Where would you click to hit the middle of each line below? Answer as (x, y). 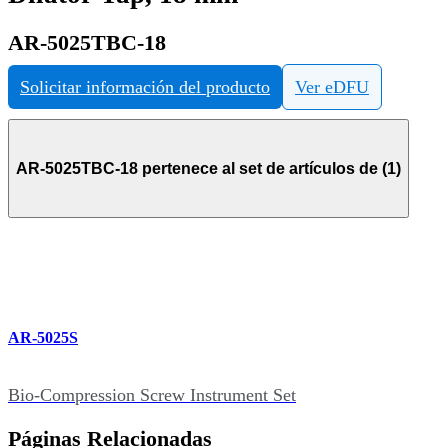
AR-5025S (43, 337)
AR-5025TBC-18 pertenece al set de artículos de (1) (208, 168)
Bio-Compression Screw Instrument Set (152, 394)
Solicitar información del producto (145, 87)
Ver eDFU (332, 87)
